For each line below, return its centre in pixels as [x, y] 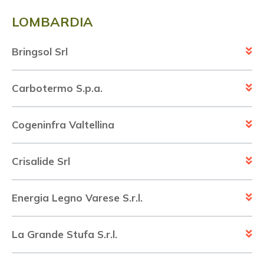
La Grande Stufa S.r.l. [65, 235]
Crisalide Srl [41, 161]
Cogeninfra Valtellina [63, 125]
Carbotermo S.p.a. [57, 88]
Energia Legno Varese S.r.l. [77, 198]
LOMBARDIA [52, 22]
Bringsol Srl [40, 52]
